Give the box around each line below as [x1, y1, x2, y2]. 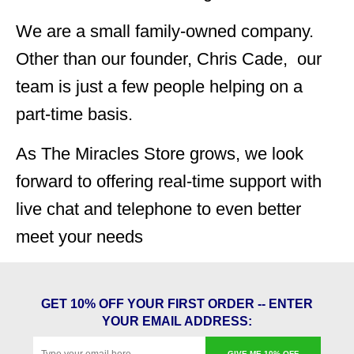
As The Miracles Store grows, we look [16, 144, 303, 164]
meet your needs [16, 227, 143, 247]
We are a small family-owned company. [16, 21, 314, 41]
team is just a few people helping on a [16, 77, 303, 96]
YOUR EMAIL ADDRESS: [102, 314, 252, 328]
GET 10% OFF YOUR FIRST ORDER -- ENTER [41, 297, 313, 311]
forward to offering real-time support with [16, 171, 322, 191]
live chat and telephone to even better [16, 199, 301, 219]
